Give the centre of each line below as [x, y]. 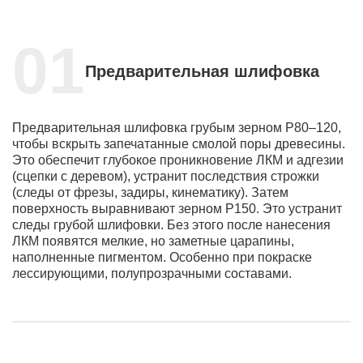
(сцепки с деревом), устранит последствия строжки [166, 177]
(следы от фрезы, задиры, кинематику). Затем [150, 193]
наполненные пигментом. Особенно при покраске [162, 258]
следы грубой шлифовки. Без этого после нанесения [171, 225]
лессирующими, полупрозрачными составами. [152, 274]
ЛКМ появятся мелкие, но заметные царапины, [153, 241]
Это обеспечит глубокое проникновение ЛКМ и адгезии [178, 160]
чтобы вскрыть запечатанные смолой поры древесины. [179, 144]
